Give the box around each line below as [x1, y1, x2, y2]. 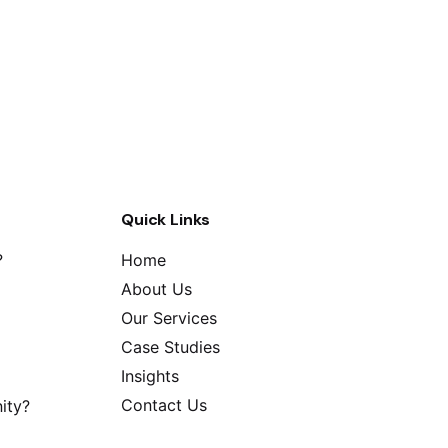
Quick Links [121, 209, 211, 231]
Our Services [121, 308, 217, 329]
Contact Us [121, 395, 207, 416]
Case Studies [121, 337, 220, 358]
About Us [121, 279, 192, 300]
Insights [121, 366, 179, 387]
